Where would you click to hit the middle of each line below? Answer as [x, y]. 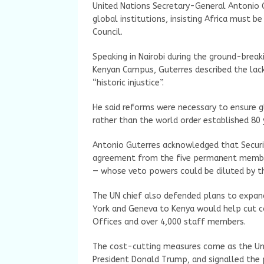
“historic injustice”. [128, 83]
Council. [108, 32]
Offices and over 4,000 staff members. [169, 222]
